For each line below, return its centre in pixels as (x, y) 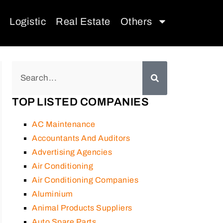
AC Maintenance (63, 124)
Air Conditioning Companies (85, 180)
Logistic (28, 21)
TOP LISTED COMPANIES (80, 102)
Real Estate (83, 21)
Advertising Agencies (72, 152)
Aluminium (53, 194)
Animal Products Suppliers (82, 208)
